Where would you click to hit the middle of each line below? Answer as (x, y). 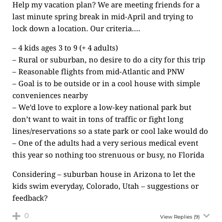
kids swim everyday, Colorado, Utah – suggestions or (106, 186)
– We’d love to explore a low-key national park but (102, 107)
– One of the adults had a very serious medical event (105, 143)
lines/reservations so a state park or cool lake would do (110, 131)
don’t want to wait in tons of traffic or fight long (98, 119)
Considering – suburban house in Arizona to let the (104, 174)
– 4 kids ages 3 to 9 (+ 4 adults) (65, 48)
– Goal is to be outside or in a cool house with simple (106, 83)
